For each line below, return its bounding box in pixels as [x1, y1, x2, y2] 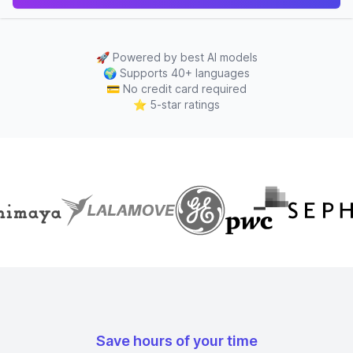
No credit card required [123, 82, 247, 95]
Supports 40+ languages [120, 66, 250, 80]
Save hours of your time [95, 333, 258, 349]
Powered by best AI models [112, 50, 258, 64]
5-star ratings [150, 98, 220, 111]
